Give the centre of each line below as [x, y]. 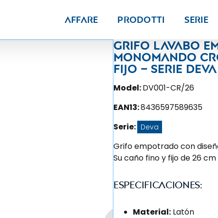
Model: [128, 88]
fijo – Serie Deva [165, 69]
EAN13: [127, 107]
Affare [81, 19]
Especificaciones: [158, 185]
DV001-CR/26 [168, 88]
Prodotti [141, 19]
